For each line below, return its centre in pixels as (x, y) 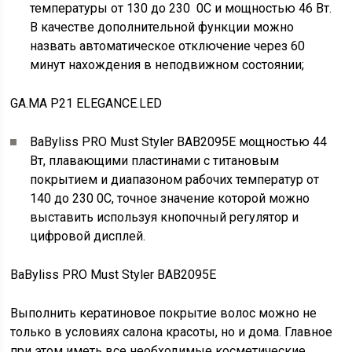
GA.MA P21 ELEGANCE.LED (86, 103)
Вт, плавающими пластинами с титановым (155, 161)
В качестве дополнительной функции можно (162, 27)
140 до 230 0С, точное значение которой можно (170, 198)
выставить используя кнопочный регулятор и (165, 217)
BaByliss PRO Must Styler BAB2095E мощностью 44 (179, 142)
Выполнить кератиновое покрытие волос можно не (164, 313)
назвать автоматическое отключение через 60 (168, 46)
